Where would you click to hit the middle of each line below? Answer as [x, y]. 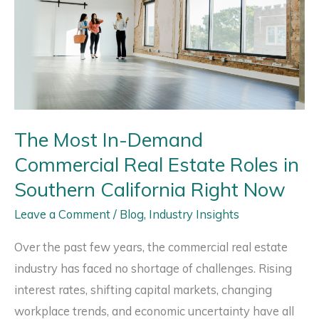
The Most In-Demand [109, 140]
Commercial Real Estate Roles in [157, 165]
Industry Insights [194, 214]
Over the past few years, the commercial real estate [151, 247]
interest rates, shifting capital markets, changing [143, 290]
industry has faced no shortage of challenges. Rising [153, 269]
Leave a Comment [62, 214]
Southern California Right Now [150, 190]
